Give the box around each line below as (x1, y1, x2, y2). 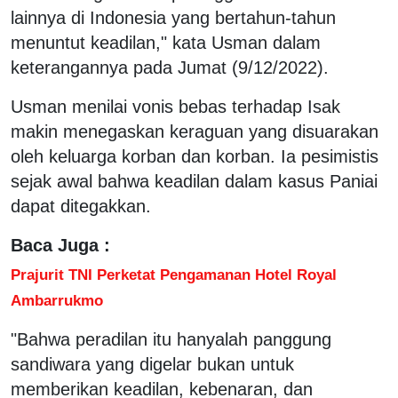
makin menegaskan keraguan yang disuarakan (11, 121, 378, 141)
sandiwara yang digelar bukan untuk (11, 354, 294, 374)
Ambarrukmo (11, 291, 103, 309)
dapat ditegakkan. (11, 195, 156, 216)
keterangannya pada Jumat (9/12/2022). (11, 57, 334, 77)
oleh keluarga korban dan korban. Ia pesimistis (11, 146, 378, 166)
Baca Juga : (11, 235, 110, 255)
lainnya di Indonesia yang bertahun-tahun (11, 7, 336, 28)
